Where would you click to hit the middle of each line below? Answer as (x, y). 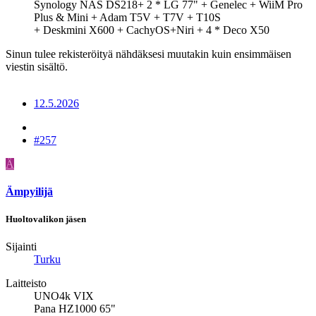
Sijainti (21, 247)
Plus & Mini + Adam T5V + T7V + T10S (127, 17)
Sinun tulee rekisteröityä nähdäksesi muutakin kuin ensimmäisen (148, 54)
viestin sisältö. (37, 66)
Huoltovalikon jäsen (46, 219)
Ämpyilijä (29, 191)
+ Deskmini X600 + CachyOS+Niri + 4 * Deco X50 (152, 30)
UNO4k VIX (64, 296)
